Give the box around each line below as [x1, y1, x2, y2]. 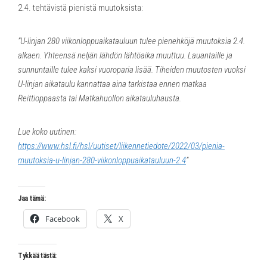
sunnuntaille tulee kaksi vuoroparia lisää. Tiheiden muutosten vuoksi [18, 64, 246, 75]
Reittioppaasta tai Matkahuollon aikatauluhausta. [18, 92, 181, 104]
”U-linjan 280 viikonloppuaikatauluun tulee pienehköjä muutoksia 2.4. [18, 35, 245, 46]
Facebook [45, 213, 80, 224]
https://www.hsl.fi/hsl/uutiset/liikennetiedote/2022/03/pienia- [18, 140, 225, 151]
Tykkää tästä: [18, 251, 57, 260]
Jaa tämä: [18, 194, 46, 203]
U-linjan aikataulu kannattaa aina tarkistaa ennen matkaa [18, 78, 207, 89]
